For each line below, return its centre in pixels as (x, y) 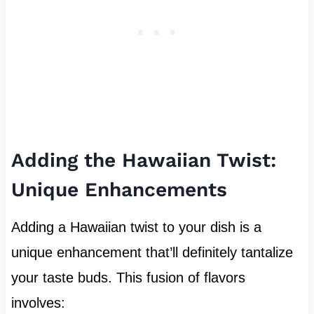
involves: (38, 302)
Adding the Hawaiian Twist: (143, 160)
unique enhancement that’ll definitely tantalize (152, 252)
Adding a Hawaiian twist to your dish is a (136, 227)
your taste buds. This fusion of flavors (128, 277)
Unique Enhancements (119, 189)
